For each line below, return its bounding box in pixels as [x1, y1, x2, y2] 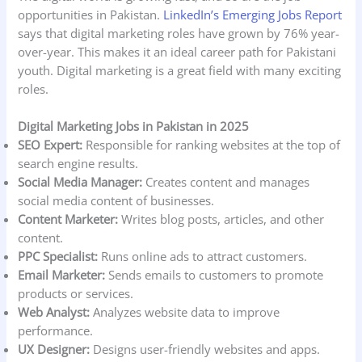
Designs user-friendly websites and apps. [90, 341, 321, 358]
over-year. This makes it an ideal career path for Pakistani [18, 43, 337, 60]
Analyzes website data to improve [90, 304, 280, 321]
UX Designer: [18, 341, 90, 358]
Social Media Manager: [18, 174, 143, 191]
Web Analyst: [18, 304, 90, 321]
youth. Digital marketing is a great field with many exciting [18, 61, 342, 78]
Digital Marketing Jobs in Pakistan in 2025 [18, 118, 250, 135]
